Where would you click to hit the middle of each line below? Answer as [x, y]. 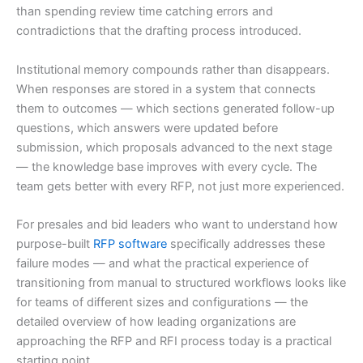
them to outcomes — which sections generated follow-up [175, 108]
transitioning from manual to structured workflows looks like [181, 282]
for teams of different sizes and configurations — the [162, 302]
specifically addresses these [246, 243]
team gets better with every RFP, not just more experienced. [180, 186]
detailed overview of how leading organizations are [156, 321]
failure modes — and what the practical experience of [162, 263]
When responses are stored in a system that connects [166, 89]
